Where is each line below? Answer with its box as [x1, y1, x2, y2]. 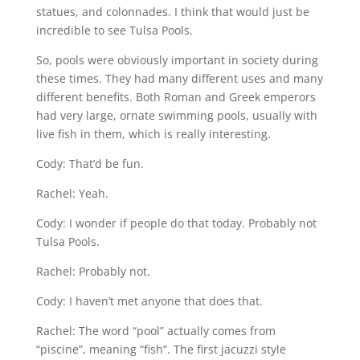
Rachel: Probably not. [35, 263, 150, 279]
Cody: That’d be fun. [35, 155, 144, 171]
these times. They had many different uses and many [35, 70, 323, 86]
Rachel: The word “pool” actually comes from [35, 322, 276, 338]
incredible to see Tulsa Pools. [35, 22, 193, 38]
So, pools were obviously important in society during [35, 51, 318, 67]
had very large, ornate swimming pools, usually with [35, 107, 317, 123]
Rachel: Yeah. [35, 185, 108, 201]
